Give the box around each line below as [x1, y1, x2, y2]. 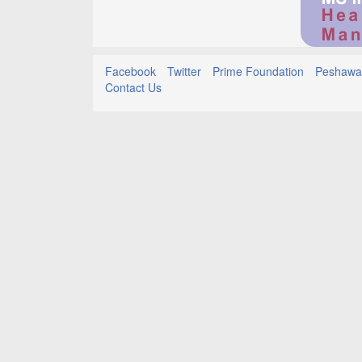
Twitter [167, 63, 201, 79]
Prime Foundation [213, 63, 304, 79]
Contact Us [105, 79, 162, 95]
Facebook [105, 63, 156, 79]
